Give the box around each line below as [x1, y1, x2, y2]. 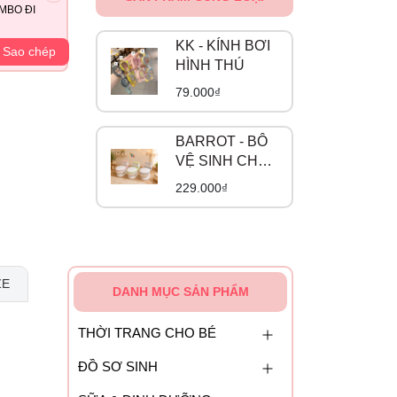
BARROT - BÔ [175, 133, 268, 149]
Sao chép [3, 44, 56, 58]
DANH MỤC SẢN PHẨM [112, 284, 249, 299]
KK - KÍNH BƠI [175, 38, 270, 53]
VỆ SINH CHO [175, 152, 269, 168]
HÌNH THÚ [175, 58, 245, 73]
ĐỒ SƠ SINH [78, 358, 158, 374]
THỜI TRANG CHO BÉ [78, 324, 216, 340]
